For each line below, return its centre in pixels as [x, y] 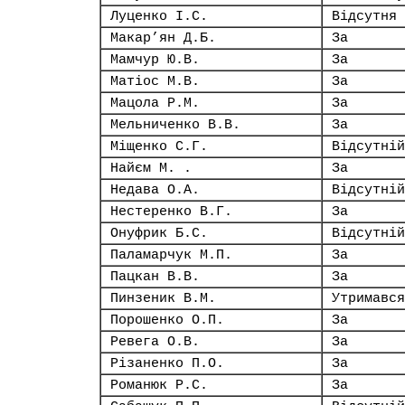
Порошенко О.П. [167, 320]
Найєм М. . [151, 168]
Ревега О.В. [155, 342]
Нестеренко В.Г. [171, 212]
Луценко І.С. [159, 16]
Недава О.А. [155, 190]
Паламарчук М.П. [171, 255]
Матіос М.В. [155, 81]
